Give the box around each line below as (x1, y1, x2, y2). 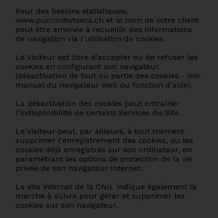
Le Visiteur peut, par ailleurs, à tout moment (16, 127, 184, 136)
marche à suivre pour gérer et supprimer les (16, 191, 185, 200)
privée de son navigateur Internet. (16, 163, 143, 173)
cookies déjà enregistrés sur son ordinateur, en (16, 145, 192, 154)
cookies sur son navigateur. (16, 200, 118, 210)
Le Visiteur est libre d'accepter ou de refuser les (16, 53, 198, 62)
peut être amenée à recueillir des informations (16, 25, 192, 34)
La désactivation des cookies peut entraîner (16, 99, 180, 108)
